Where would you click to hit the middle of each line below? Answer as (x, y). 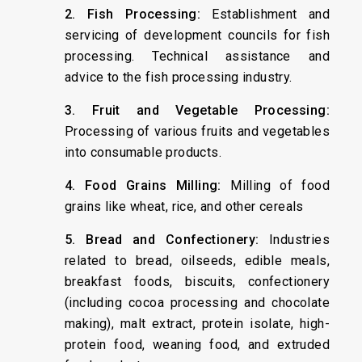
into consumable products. (143, 152)
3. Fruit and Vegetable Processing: (197, 110)
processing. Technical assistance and (197, 56)
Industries (294, 240)
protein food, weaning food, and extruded (197, 345)
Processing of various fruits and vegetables (197, 131)
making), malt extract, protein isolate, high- (197, 324)
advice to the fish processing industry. (179, 77)
